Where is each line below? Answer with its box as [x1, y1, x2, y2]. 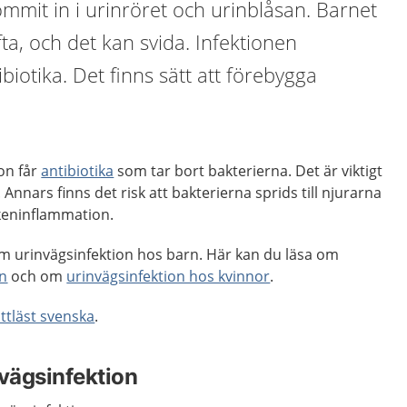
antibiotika [41, 161, 114, 181]
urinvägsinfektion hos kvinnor [66, 266, 271, 286]
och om [7, 266, 67, 286]
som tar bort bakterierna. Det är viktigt [114, 161, 383, 181]
